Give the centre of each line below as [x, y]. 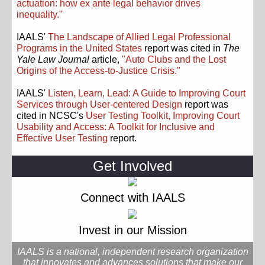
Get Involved [132, 166]
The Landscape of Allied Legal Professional [139, 37]
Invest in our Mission [132, 230]
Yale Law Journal [53, 59]
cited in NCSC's [51, 116]
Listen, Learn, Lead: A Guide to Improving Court [147, 93]
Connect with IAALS [132, 198]
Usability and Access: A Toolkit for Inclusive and [116, 127]
